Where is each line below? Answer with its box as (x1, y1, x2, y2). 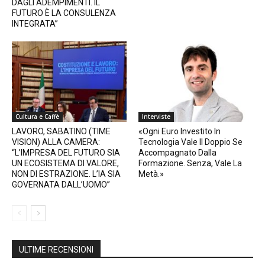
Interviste (142, 112, 170, 121)
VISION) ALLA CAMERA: (12, 137, 100, 147)
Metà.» (138, 169, 164, 179)
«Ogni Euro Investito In (138, 127, 221, 136)
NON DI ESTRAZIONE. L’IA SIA (12, 169, 121, 179)
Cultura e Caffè (15, 112, 59, 121)
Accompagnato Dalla (138, 148, 216, 157)
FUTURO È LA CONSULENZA (12, 8, 116, 18)
